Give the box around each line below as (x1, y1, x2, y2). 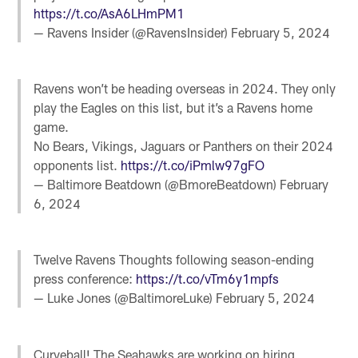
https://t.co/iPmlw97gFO (121, 157, 265, 173)
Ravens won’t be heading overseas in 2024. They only (34, 81, 336, 97)
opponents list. (34, 157, 121, 173)
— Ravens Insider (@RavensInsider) (34, 24, 232, 40)
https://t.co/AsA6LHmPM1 (34, 5, 185, 21)
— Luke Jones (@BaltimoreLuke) (34, 290, 217, 306)
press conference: (34, 271, 137, 287)
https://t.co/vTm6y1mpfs (136, 271, 280, 287)
